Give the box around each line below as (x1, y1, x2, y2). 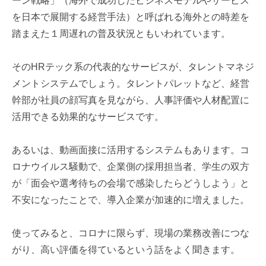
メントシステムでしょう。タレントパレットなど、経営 (12, 78, 249, 89)
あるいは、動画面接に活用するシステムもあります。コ (12, 145, 249, 156)
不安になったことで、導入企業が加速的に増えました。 (12, 195, 249, 205)
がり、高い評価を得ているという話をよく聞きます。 (12, 245, 240, 255)
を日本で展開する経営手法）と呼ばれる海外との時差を (12, 12, 249, 23)
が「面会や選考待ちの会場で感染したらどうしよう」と (12, 178, 249, 189)
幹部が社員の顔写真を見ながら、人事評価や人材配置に (12, 95, 249, 106)
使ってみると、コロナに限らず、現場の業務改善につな (12, 228, 249, 239)
